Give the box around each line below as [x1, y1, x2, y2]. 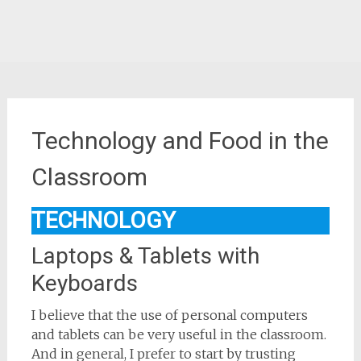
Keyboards [31, 270, 138, 297]
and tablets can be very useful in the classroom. [31, 326, 326, 342]
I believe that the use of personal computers [31, 307, 308, 323]
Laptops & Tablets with [31, 243, 259, 269]
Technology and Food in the [31, 127, 329, 155]
